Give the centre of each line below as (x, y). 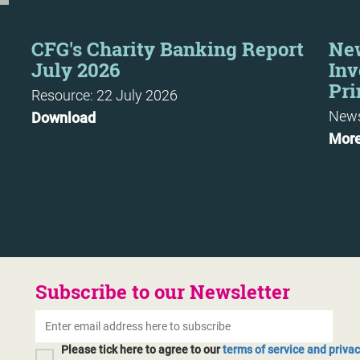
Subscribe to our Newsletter (163, 292)
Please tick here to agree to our (142, 350)
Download (63, 118)
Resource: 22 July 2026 (104, 95)
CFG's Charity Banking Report (168, 49)
